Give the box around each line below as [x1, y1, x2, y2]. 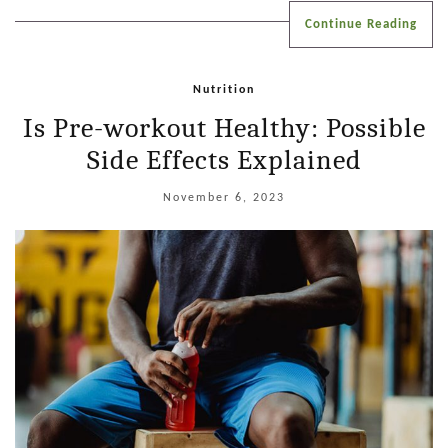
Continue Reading [305, 18, 417, 32]
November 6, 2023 [163, 192, 285, 205]
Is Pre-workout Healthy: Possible [22, 112, 426, 145]
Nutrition [193, 84, 255, 97]
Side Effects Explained [86, 144, 362, 177]
